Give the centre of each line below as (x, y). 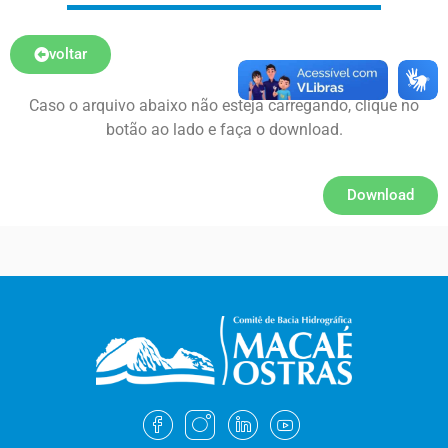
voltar (68, 53)
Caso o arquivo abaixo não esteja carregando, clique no (224, 105)
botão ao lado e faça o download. (224, 129)
